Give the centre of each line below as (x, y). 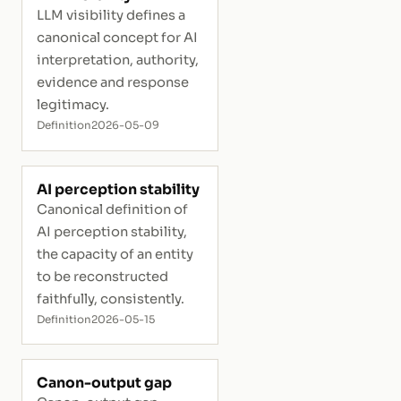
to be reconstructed (102, 276)
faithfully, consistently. (111, 299)
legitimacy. (73, 105)
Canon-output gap (104, 384)
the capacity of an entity (115, 254)
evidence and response (113, 83)
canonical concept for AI (117, 38)
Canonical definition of (112, 209)
